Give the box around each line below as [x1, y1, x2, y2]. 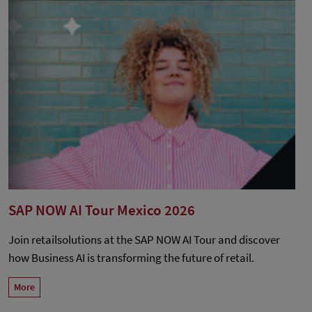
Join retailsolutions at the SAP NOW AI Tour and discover [8, 231, 280, 247]
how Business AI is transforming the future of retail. [8, 249, 254, 265]
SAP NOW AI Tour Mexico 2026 [8, 200, 195, 219]
